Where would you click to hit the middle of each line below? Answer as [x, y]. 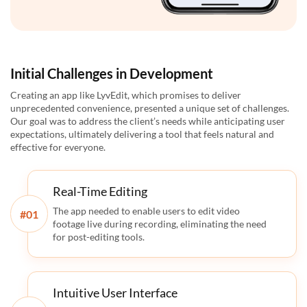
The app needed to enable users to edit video [146, 211]
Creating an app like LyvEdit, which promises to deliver [126, 95]
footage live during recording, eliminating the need [160, 224]
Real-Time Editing [100, 192]
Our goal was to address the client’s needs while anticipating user [148, 121]
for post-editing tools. [99, 237]
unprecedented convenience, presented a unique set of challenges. [150, 108]
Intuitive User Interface [115, 293]
